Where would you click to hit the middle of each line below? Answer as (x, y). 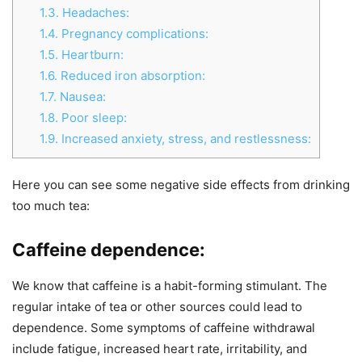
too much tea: (51, 206)
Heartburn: (90, 55)
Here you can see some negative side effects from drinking (181, 185)
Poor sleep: (92, 118)
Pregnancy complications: (133, 34)
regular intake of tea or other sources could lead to (157, 307)
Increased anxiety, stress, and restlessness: (184, 139)
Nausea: (81, 97)
